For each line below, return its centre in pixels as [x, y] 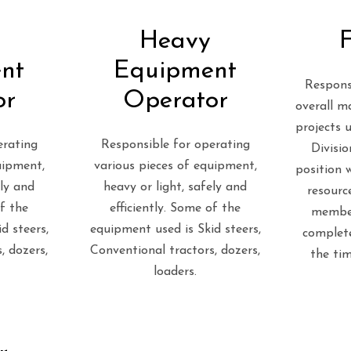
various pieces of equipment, [175, 166]
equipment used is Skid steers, [175, 230]
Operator [175, 101]
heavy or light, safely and [175, 187]
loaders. [175, 272]
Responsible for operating [175, 145]
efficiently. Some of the [175, 208]
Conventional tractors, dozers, [175, 251]
